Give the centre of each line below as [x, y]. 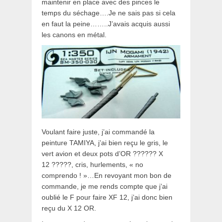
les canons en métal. [74, 35]
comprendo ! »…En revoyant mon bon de [107, 175]
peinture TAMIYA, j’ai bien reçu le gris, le [105, 142]
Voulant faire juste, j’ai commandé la [98, 132]
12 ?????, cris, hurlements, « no [92, 164]
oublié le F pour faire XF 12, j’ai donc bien [107, 197]
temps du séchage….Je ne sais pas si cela [109, 13]
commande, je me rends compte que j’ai [105, 186]
